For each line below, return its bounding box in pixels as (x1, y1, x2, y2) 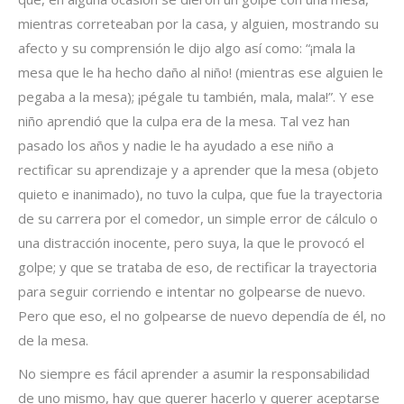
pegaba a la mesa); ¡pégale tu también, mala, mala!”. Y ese (18, 87, 374, 106)
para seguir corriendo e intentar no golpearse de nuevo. (18, 282, 365, 300)
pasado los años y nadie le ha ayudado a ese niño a (18, 136, 334, 154)
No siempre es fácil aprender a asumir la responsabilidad (18, 364, 370, 382)
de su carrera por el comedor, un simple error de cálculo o (18, 209, 378, 227)
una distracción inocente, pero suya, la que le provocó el (18, 234, 364, 252)
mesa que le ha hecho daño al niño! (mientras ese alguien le (18, 63, 383, 81)
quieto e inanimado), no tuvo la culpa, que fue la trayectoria (18, 185, 382, 203)
